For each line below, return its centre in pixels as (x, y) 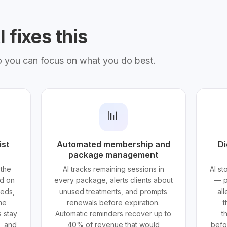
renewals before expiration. (113, 202)
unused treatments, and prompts (113, 191)
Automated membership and (113, 144)
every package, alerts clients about (113, 180)
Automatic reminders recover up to (113, 214)
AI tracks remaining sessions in (113, 169)
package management (113, 155)
